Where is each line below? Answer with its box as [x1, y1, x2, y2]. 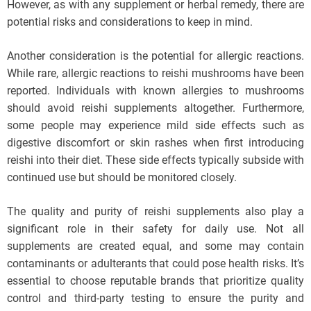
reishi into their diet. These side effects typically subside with [7, 153, 304, 167]
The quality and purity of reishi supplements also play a [7, 204, 304, 218]
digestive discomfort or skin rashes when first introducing [7, 135, 304, 149]
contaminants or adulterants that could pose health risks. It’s [7, 256, 304, 270]
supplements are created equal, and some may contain [7, 239, 304, 253]
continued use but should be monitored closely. [7, 170, 237, 184]
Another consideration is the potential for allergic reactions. [7, 49, 304, 62]
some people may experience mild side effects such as [7, 118, 304, 132]
